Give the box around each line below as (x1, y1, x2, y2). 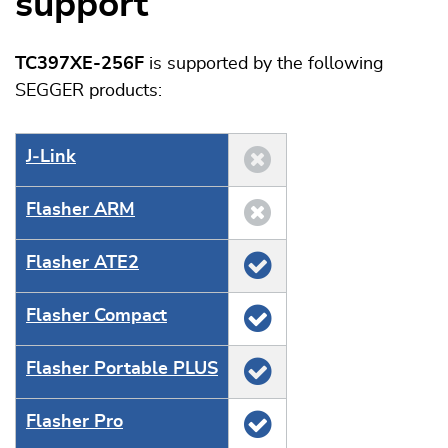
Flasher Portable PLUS (26, 360, 218, 378)
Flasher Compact (26, 307, 167, 325)
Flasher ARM (26, 201, 135, 219)
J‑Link (26, 148, 76, 166)
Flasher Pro (26, 413, 123, 431)
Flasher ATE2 (26, 254, 139, 272)
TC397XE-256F (15, 55, 144, 73)
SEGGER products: (15, 82, 162, 100)
